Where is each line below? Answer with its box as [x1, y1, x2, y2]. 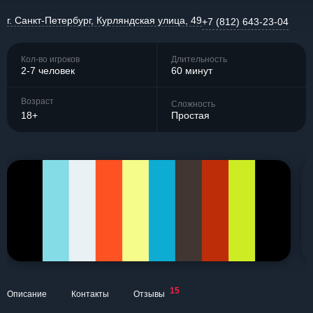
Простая [171, 110, 210, 121]
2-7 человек [21, 64, 75, 76]
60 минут [171, 64, 212, 76]
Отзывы [133, 289, 165, 299]
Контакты [71, 289, 109, 299]
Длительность [171, 54, 227, 64]
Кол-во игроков [21, 54, 80, 64]
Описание [7, 289, 47, 299]
